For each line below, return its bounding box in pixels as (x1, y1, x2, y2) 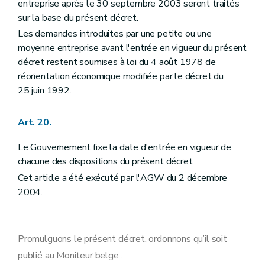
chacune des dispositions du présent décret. (18, 155, 195, 169)
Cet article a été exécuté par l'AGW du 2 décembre (18, 171, 228, 185)
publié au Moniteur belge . (18, 248, 123, 262)
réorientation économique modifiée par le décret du (18, 70, 224, 83)
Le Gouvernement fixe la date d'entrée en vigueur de (18, 141, 231, 154)
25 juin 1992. (18, 84, 72, 98)
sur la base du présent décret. (18, 11, 138, 24)
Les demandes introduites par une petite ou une (18, 27, 212, 41)
